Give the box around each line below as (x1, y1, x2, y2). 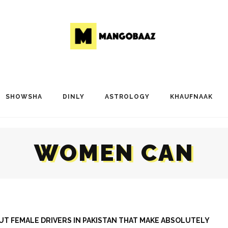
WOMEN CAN (34, 139, 194, 166)
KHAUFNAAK (169, 93, 213, 100)
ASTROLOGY (104, 93, 150, 100)
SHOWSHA (5, 93, 42, 100)
